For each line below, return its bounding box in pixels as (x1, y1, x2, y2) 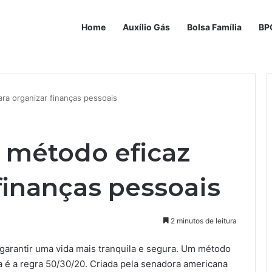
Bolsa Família (187, 22, 242, 32)
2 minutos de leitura (169, 216, 237, 225)
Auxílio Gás (123, 22, 170, 32)
